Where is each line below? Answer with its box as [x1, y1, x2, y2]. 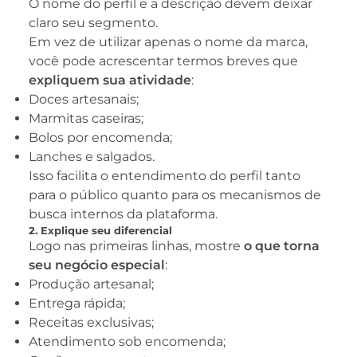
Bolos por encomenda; [29, 130, 172, 146]
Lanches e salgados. [29, 149, 155, 165]
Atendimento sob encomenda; [29, 334, 226, 350]
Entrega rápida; [29, 296, 125, 312]
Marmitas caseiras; [29, 111, 143, 127]
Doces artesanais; [29, 92, 139, 108]
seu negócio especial [29, 257, 165, 273]
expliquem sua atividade [29, 73, 191, 88]
